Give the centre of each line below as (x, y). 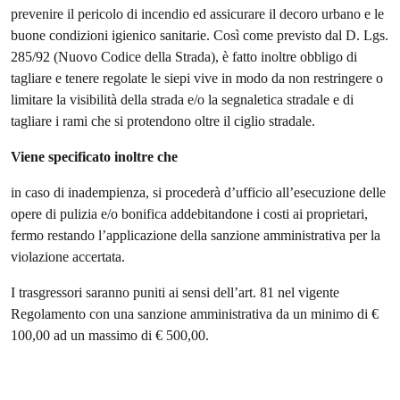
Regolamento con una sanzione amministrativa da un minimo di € (195, 314)
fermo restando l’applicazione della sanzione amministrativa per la (196, 235)
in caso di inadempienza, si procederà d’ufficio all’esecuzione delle (198, 192)
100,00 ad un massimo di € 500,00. (110, 335)
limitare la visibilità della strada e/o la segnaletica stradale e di (182, 100)
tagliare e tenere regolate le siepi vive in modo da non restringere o (197, 78)
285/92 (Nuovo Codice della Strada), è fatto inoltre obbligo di (184, 57)
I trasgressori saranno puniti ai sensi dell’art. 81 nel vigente (175, 292)
